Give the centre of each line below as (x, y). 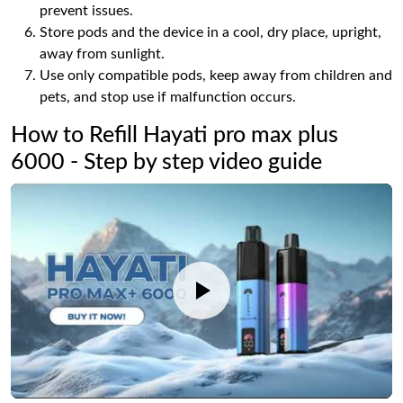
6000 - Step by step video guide (166, 162)
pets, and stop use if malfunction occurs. (168, 97)
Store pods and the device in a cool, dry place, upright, (210, 32)
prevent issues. (86, 11)
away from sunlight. (102, 54)
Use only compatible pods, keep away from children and (216, 76)
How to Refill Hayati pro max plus (175, 135)
